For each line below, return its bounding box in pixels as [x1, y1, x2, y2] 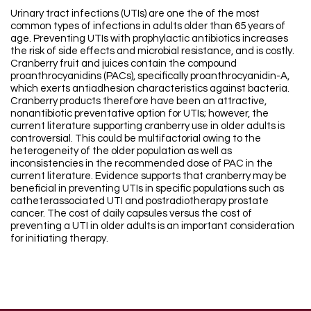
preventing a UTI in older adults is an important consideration [10, 221, 294, 232]
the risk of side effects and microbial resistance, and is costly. [10, 46, 294, 57]
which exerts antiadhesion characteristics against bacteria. [10, 83, 289, 94]
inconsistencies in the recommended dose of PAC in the [10, 158, 273, 169]
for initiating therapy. [10, 233, 108, 244]
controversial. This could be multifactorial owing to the [10, 133, 261, 144]
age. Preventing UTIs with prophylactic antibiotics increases [10, 33, 288, 44]
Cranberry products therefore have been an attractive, [10, 96, 267, 107]
